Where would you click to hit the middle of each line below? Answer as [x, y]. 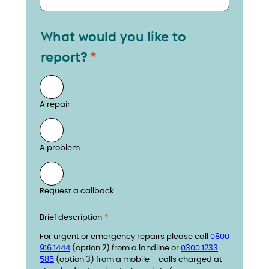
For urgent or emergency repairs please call [125, 237]
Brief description [71, 218]
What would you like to [113, 37]
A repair [55, 105]
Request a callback [77, 191]
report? [64, 57]
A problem [60, 148]
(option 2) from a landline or [125, 249]
